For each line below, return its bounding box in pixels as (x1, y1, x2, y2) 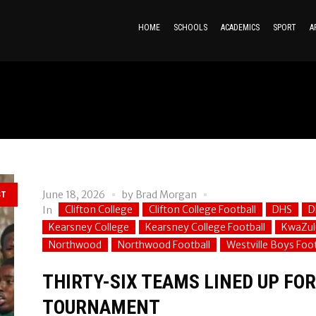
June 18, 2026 (42, 188, 105, 202)
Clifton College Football (148, 203, 256, 216)
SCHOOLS (173, 23, 207, 33)
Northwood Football (117, 238, 210, 251)
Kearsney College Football (145, 221, 265, 233)
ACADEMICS (220, 23, 260, 33)
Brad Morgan (135, 188, 197, 202)
